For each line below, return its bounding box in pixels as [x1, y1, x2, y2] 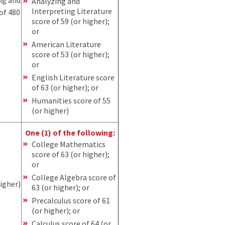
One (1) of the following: [25, 127, 115, 138]
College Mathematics [32, 139, 105, 149]
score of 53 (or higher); [32, 49, 109, 59]
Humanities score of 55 [32, 95, 110, 105]
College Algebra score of [32, 172, 116, 182]
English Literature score [32, 72, 115, 82]
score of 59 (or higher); [32, 16, 109, 26]
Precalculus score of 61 [32, 195, 110, 205]
